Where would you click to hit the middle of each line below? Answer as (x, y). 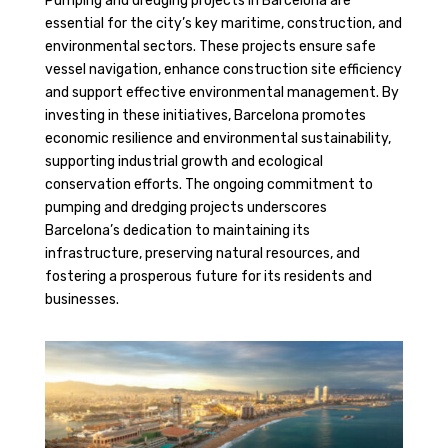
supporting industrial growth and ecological (183, 162)
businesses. (81, 300)
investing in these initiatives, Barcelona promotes (205, 116)
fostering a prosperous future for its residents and (208, 277)
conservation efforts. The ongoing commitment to (208, 185)
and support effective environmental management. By (221, 93)
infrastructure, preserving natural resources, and (202, 254)
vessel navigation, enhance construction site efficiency (223, 70)
